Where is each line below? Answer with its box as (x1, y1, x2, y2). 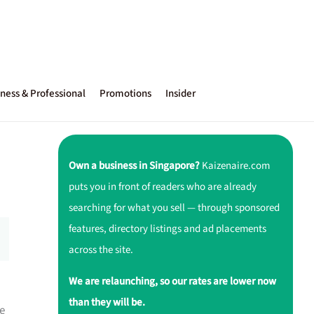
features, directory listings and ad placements (68, 221, 266, 236)
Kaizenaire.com (199, 158, 270, 173)
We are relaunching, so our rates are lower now (68, 273, 276, 289)
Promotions (100, 86, 151, 101)
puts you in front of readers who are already (68, 179, 257, 194)
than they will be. (68, 294, 145, 310)
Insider (165, 86, 196, 101)
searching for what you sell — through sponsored (68, 200, 280, 215)
